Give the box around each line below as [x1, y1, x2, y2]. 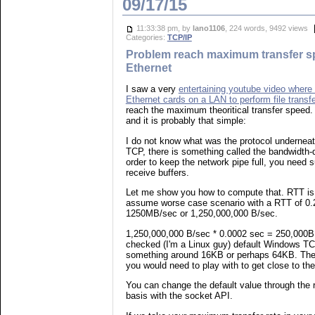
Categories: [125, 33, 167, 42]
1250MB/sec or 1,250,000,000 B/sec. [125, 208, 278, 219]
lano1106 [192, 24, 225, 33]
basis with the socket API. [125, 290, 233, 302]
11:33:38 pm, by [134, 24, 193, 33]
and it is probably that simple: [125, 115, 246, 127]
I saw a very [125, 84, 179, 95]
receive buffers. [125, 167, 189, 178]
